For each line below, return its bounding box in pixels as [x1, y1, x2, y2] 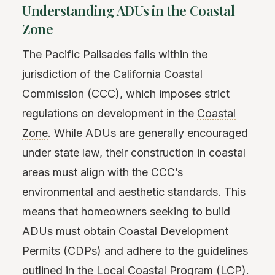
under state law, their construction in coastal [22, 145, 246, 159]
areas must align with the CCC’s [22, 165, 183, 179]
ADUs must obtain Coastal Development [22, 224, 228, 238]
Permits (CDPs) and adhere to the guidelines [22, 244, 248, 257]
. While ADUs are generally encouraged [48, 126, 248, 139]
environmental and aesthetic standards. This [22, 185, 246, 198]
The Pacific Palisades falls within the [22, 47, 207, 61]
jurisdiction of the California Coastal [22, 67, 203, 80]
